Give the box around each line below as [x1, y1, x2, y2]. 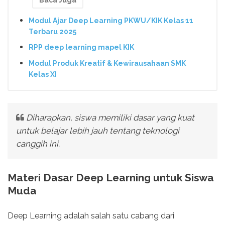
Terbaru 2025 [29, 27, 76, 36]
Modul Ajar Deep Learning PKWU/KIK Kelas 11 [29, 16, 193, 25]
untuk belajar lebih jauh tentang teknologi [16, 126, 179, 136]
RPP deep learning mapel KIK [29, 43, 134, 52]
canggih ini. [16, 139, 60, 149]
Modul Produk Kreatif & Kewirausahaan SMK [29, 59, 186, 67]
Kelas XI [29, 70, 57, 78]
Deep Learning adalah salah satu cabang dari [8, 211, 174, 221]
